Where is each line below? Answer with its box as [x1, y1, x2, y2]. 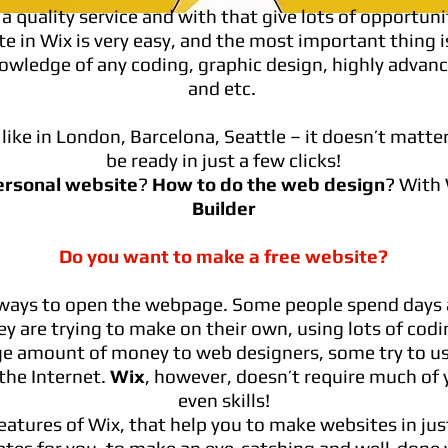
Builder [191, 197, 256, 219]
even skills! [177, 389, 270, 411]
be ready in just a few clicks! [106, 149, 341, 171]
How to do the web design [151, 173, 385, 195]
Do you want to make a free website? [59, 245, 388, 267]
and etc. [187, 77, 260, 99]
